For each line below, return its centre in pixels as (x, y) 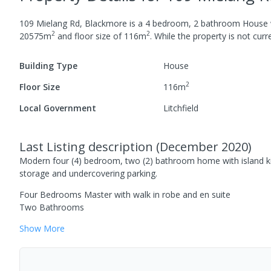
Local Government (58, 108)
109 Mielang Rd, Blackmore (73, 23)
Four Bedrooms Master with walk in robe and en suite (125, 194)
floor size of (98, 36)
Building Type (48, 65)
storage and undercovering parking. (88, 173)
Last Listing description (88, 146)
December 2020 (204, 146)
